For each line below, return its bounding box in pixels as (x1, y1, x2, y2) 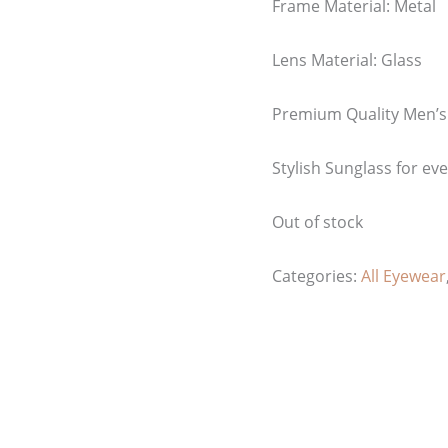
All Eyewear (361, 265, 446, 288)
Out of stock (272, 211, 363, 234)
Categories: (272, 265, 361, 288)
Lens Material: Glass (272, 49, 422, 72)
